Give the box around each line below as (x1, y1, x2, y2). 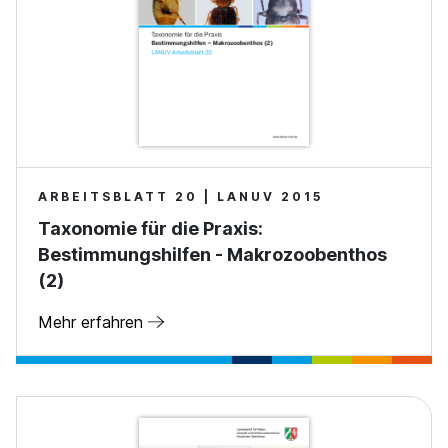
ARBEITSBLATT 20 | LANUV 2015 (38, 188, 323, 204)
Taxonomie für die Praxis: (38, 217, 263, 239)
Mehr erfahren (38, 311, 148, 332)
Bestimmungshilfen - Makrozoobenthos (38, 243, 387, 265)
